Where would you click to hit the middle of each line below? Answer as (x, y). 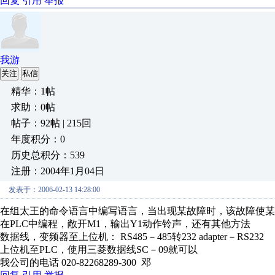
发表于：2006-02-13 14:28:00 (54, 190)
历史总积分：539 (48, 155)
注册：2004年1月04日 (58, 171)
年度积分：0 (38, 139)
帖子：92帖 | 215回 (51, 123)
